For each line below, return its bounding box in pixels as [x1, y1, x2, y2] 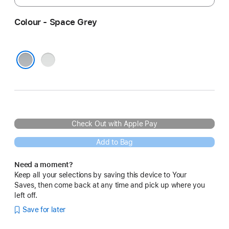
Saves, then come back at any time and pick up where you [14, 180, 205, 189]
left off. [14, 191, 37, 199]
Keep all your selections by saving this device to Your [14, 170, 187, 179]
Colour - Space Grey [14, 16, 97, 27]
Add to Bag [96, 138, 133, 146]
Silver [41, 53, 62, 64]
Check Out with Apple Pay [72, 119, 157, 128]
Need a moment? [14, 160, 73, 169]
